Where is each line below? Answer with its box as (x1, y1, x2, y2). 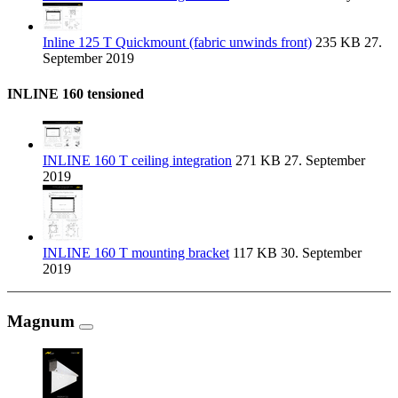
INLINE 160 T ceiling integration (43, 152, 232, 168)
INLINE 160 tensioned (7, 85, 144, 101)
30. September (277, 244, 362, 260)
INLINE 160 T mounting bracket (43, 244, 229, 260)
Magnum (7, 311, 79, 330)
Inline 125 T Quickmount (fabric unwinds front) (43, 35, 312, 51)
